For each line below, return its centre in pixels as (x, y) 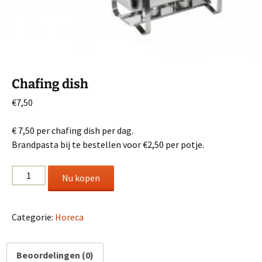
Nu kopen (81, 177)
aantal (24, 200)
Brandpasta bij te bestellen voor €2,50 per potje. (108, 144)
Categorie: (33, 217)
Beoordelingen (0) (55, 255)
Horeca (69, 217)
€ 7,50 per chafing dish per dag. (73, 130)
